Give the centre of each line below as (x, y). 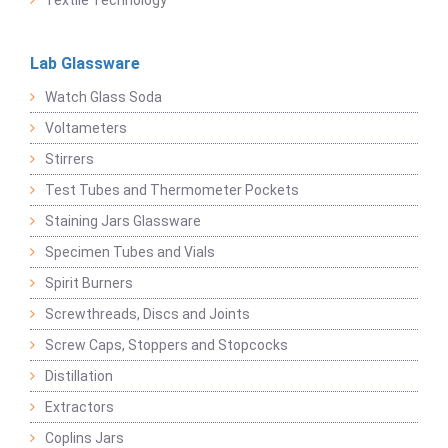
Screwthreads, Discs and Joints (147, 314)
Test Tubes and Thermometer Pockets (172, 190)
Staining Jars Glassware (123, 221)
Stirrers (69, 159)
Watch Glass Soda (103, 97)
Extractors (79, 407)
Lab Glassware (85, 64)
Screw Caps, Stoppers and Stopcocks (166, 345)
